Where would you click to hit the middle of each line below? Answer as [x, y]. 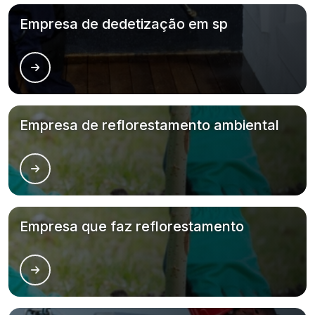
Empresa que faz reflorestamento [132, 226]
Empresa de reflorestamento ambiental [149, 125]
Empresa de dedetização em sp [124, 24]
